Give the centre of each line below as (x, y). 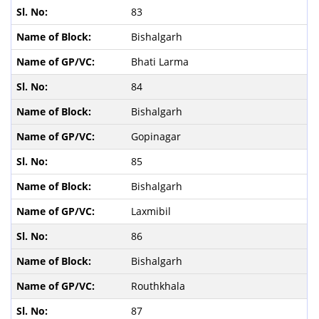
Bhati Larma (161, 61)
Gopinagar (157, 136)
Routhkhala (159, 286)
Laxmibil (152, 211)
